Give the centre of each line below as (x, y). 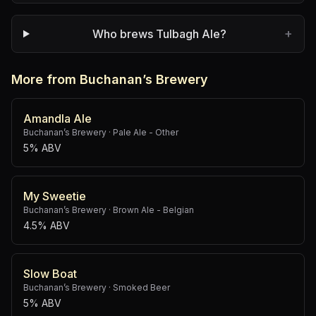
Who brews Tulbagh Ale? (160, 34)
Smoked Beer (141, 287)
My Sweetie (55, 196)
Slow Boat (50, 274)
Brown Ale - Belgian (153, 210)
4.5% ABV (47, 225)
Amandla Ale (57, 119)
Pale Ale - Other (146, 132)
